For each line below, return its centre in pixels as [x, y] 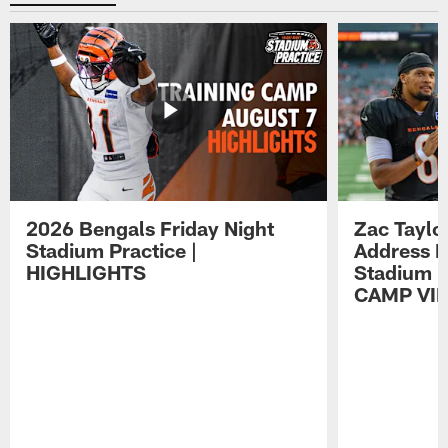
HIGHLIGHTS [86, 271]
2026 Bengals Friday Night [150, 227]
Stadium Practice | [112, 249]
